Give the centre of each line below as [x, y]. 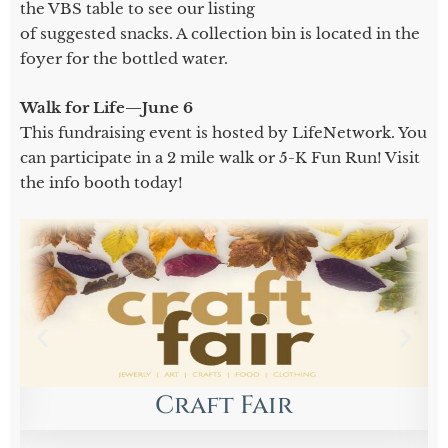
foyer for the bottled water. [124, 58]
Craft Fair [224, 405]
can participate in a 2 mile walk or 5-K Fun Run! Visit [220, 157]
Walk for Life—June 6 [106, 107]
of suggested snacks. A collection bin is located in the [220, 33]
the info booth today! [101, 182]
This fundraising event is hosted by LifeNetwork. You [223, 132]
